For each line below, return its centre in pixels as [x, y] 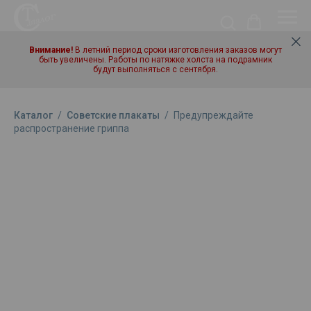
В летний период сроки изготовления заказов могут [177, 50]
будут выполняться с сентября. [155, 69]
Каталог [33, 115]
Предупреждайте [213, 115]
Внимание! [51, 50]
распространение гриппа [72, 128]
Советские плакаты [113, 115]
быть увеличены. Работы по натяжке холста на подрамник [155, 60]
